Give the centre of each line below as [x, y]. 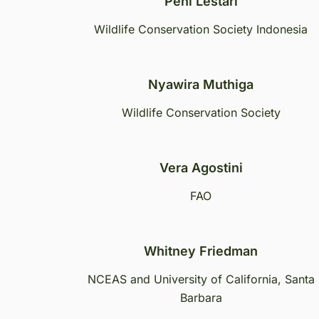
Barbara [201, 298]
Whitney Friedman [201, 251]
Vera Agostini [201, 168]
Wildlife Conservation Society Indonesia [201, 29]
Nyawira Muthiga [201, 84]
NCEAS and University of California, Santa [201, 279]
